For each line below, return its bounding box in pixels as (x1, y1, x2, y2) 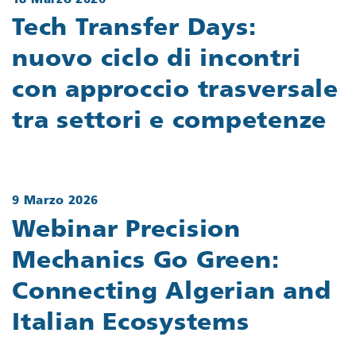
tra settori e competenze (12, 110, 327, 135)
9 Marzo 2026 (12, 195, 99, 208)
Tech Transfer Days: (12, 17, 257, 42)
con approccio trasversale (12, 79, 339, 104)
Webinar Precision (12, 218, 241, 243)
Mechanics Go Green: (12, 249, 280, 274)
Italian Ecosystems (12, 311, 250, 336)
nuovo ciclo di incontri (12, 48, 301, 73)
